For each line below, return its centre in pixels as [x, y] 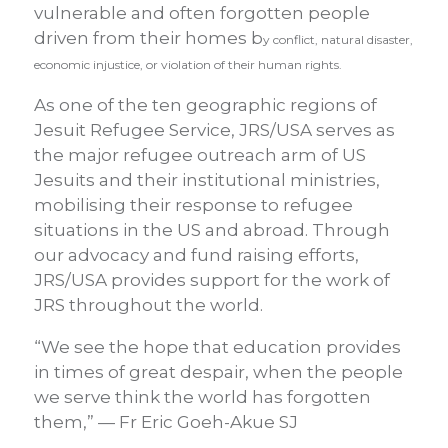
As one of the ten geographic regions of [205, 105]
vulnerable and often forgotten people [202, 13]
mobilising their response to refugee [193, 205]
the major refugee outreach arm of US [200, 155]
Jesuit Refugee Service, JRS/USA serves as [214, 130]
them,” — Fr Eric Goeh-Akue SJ [166, 422]
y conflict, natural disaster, [338, 39]
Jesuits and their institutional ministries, [207, 180]
